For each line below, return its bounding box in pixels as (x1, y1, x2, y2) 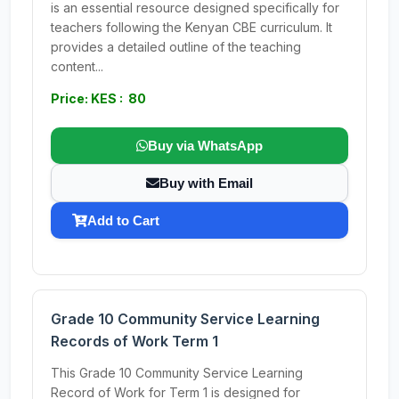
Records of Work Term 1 (51, 332, 218, 350)
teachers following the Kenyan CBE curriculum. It (51, 20, 332, 35)
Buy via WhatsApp (148, 138, 263, 153)
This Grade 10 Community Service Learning (51, 365, 303, 380)
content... (51, 59, 103, 74)
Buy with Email (159, 175, 253, 191)
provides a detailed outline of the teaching (51, 39, 301, 54)
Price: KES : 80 (51, 91, 146, 106)
